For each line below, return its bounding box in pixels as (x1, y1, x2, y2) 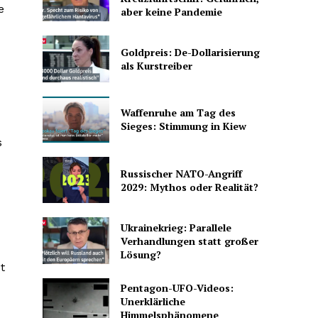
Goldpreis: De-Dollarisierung (120, 45, 260, 59)
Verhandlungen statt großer (120, 234, 258, 248)
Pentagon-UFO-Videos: (120, 280, 234, 295)
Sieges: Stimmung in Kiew (120, 119, 246, 133)
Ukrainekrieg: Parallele (120, 220, 231, 234)
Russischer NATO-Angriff (120, 166, 242, 180)
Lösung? (120, 247, 161, 261)
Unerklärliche (120, 294, 185, 308)
